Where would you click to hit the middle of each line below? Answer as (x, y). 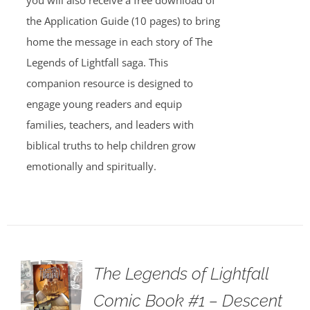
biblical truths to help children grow (111, 145)
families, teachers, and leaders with (110, 125)
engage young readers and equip (104, 104)
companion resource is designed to (109, 83)
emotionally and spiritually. (91, 166)
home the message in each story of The (119, 42)
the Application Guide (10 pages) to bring (123, 21)
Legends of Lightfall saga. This (97, 62)
